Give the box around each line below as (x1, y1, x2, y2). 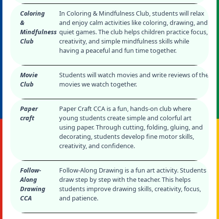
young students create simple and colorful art (59, 113, 192, 122)
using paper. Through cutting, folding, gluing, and (59, 123, 203, 131)
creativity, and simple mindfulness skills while (59, 37, 189, 45)
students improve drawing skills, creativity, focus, (59, 184, 201, 193)
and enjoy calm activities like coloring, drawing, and (59, 18, 208, 27)
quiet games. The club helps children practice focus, (59, 27, 208, 36)
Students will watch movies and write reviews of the (59, 70, 209, 79)
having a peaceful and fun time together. (59, 46, 176, 55)
